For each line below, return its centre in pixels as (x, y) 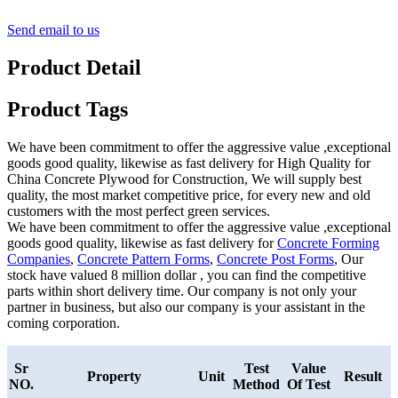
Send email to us (53, 29)
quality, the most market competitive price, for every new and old (189, 195)
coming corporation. (64, 322)
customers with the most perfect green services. (139, 211)
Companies (39, 259)
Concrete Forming (328, 243)
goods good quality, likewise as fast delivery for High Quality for (189, 163)
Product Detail (74, 67)
